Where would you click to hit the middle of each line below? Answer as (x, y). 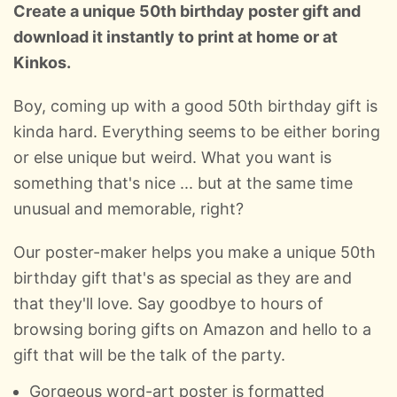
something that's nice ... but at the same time (183, 183)
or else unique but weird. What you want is (172, 157)
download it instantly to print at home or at (175, 36)
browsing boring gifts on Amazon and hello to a (192, 329)
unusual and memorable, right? (128, 208)
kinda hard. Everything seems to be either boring (197, 131)
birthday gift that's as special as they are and (183, 277)
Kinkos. (42, 62)
